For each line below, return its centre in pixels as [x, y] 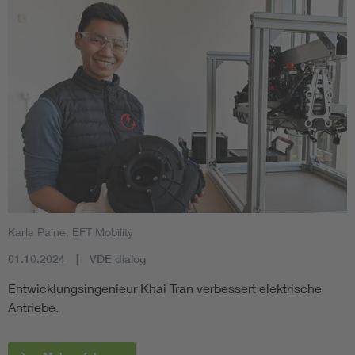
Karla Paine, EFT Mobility [71, 232]
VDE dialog [118, 260]
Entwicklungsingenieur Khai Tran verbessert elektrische [165, 288]
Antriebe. [33, 307]
